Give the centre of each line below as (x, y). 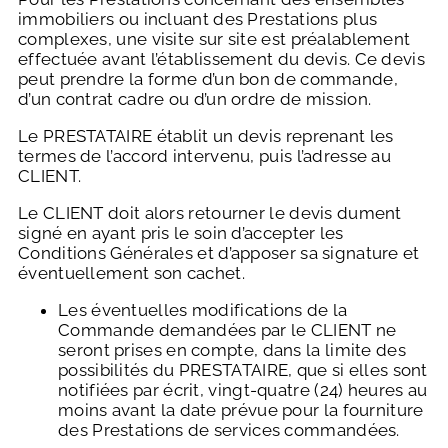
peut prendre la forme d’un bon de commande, (208, 79)
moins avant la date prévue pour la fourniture (241, 410)
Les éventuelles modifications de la (203, 310)
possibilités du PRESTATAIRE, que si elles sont (243, 370)
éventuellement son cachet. (131, 273)
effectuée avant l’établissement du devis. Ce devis (221, 59)
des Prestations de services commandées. (229, 430)
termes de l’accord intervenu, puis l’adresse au (205, 156)
